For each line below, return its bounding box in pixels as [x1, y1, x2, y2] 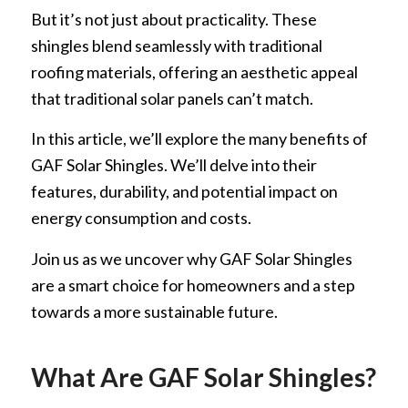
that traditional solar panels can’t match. [30, 88, 313, 108]
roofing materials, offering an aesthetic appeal [30, 62, 358, 82]
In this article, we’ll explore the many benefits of [30, 128, 368, 149]
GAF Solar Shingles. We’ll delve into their [30, 155, 317, 176]
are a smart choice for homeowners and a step [30, 274, 355, 295]
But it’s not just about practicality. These [30, 9, 317, 29]
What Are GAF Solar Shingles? [30, 361, 376, 393]
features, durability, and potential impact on [30, 181, 338, 202]
